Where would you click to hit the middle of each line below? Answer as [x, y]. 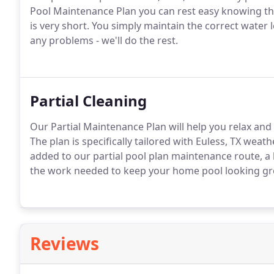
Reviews [65, 243]
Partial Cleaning [88, 101]
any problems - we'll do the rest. [104, 40]
